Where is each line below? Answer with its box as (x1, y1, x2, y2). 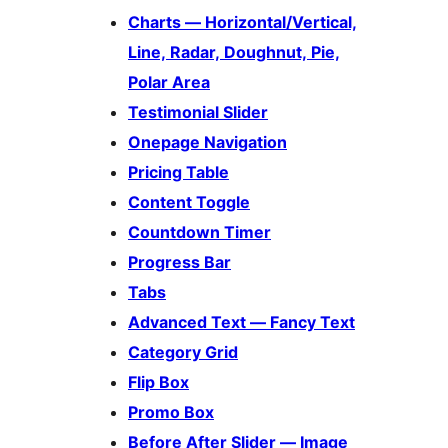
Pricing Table (128, 162, 229, 183)
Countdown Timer (128, 222, 271, 243)
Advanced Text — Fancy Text (128, 312, 355, 333)
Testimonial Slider (128, 102, 268, 123)
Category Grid (128, 342, 238, 363)
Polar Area (128, 72, 210, 93)
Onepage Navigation (128, 132, 287, 153)
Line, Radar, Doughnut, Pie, (128, 42, 340, 63)
